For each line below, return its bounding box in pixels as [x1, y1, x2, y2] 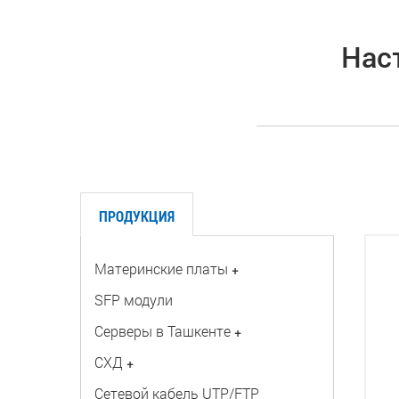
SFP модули [94, 290, 173, 309]
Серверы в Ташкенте [94, 322, 231, 340]
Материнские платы [94, 259, 228, 278]
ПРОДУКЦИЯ [98, 207, 175, 225]
